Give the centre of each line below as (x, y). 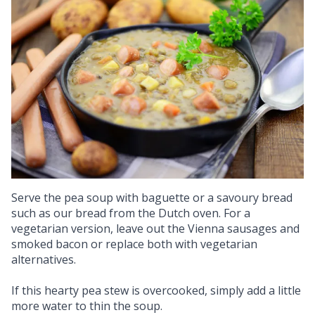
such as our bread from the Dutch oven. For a (131, 213)
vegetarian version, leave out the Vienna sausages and (155, 229)
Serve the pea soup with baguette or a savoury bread (152, 198)
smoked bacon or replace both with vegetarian (134, 244)
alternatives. (44, 260)
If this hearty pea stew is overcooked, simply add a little (156, 291)
